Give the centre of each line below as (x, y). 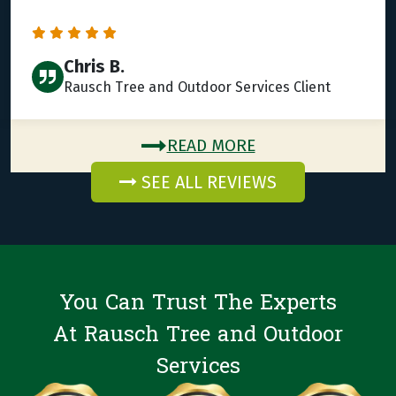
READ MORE (211, 146)
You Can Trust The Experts (198, 303)
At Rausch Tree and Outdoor (198, 335)
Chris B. (94, 67)
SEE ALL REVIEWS (207, 183)
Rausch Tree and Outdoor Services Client (197, 88)
